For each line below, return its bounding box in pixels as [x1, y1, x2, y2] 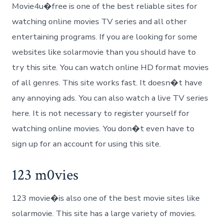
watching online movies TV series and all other [12, 16, 187, 28]
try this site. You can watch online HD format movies [12, 62, 209, 74]
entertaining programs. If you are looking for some [12, 31, 198, 43]
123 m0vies [12, 165, 79, 185]
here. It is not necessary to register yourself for [12, 108, 190, 119]
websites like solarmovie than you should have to [12, 46, 196, 58]
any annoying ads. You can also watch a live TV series [12, 92, 209, 104]
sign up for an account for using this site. [12, 138, 161, 150]
